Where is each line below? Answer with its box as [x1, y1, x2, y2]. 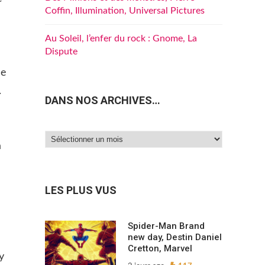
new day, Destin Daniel [128, 232, 222, 243]
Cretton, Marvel [128, 243, 192, 254]
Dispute [45, 47, 77, 56]
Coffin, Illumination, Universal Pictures [45, 6, 205, 15]
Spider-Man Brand [128, 221, 205, 232]
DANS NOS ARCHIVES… [45, 94, 160, 106]
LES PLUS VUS [45, 184, 117, 197]
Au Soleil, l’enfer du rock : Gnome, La [45, 34, 197, 43]
